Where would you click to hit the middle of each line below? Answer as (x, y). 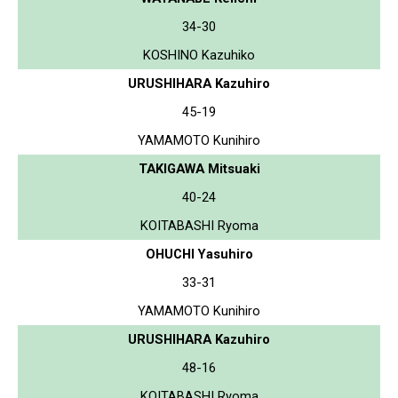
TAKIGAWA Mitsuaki (199, 168)
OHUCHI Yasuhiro (199, 254)
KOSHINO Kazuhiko (199, 55)
